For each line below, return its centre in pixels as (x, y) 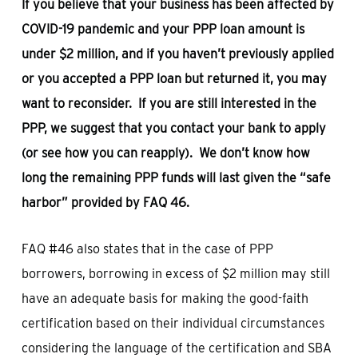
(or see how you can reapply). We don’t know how (165, 153)
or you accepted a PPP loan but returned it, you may (174, 79)
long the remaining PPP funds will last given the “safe (176, 178)
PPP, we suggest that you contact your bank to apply (173, 128)
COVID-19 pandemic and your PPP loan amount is (163, 29)
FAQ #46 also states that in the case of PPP (147, 249)
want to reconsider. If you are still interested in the (169, 103)
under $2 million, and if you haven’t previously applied (177, 54)
